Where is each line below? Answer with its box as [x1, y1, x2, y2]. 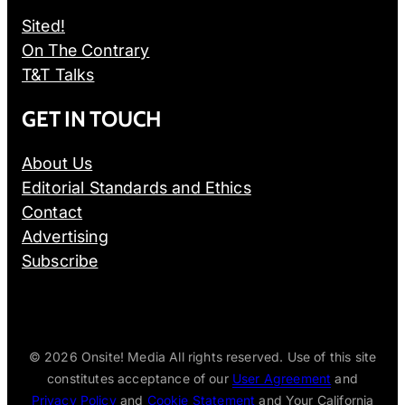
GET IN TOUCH [22, 105, 163, 132]
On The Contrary [22, 40, 150, 60]
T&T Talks [22, 64, 95, 84]
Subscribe [22, 250, 99, 270]
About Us [22, 153, 93, 173]
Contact [22, 202, 83, 221]
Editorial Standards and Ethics [22, 177, 251, 197]
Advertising [22, 226, 108, 246]
